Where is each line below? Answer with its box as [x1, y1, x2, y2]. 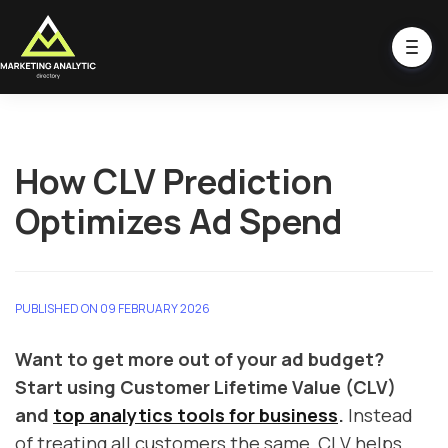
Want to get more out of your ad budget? [15, 347, 384, 371]
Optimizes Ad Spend [15, 198, 342, 244]
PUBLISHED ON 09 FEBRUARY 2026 [15, 300, 210, 317]
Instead [344, 403, 413, 427]
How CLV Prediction [15, 158, 333, 204]
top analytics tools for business [53, 403, 338, 427]
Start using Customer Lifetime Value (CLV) [15, 375, 396, 399]
